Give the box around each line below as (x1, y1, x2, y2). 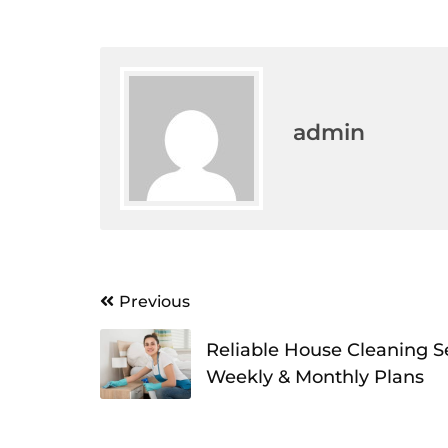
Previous (118, 291, 190, 311)
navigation (98, 314, 186, 334)
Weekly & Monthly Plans (206, 365, 425, 388)
